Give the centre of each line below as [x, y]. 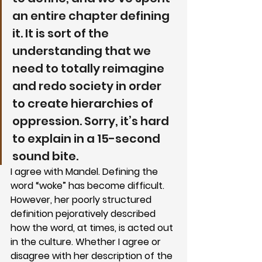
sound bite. [45, 156]
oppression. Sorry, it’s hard [92, 121]
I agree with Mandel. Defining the [85, 171]
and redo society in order [88, 86]
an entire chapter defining [92, 15]
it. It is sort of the [62, 33]
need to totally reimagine [89, 68]
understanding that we [83, 51]
